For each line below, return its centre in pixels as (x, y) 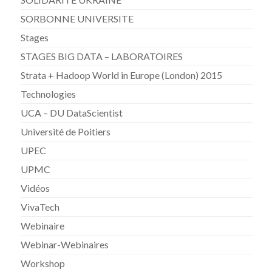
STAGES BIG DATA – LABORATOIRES (102, 56)
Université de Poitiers (66, 132)
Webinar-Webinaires (65, 245)
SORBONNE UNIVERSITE (77, 19)
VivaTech (40, 207)
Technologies (49, 94)
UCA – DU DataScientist (72, 113)
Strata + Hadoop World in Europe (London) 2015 (122, 75)
